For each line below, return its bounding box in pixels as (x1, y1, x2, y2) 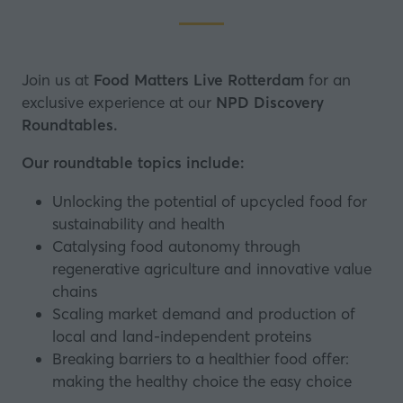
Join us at (22, 70, 94, 90)
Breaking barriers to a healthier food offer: (52, 348, 350, 368)
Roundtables (22, 115, 113, 135)
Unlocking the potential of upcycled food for (52, 191, 368, 210)
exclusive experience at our (22, 93, 216, 112)
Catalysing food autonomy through (52, 236, 301, 255)
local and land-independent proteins (52, 326, 317, 345)
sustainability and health (52, 213, 230, 233)
